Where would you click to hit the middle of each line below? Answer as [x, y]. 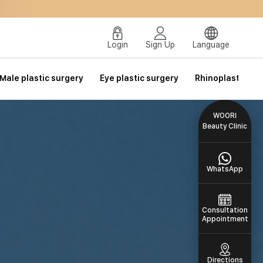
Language [211, 44]
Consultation [225, 210]
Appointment [225, 219]
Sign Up [160, 44]
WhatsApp [225, 169]
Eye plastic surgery [139, 78]
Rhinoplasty [220, 78]
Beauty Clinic [225, 126]
